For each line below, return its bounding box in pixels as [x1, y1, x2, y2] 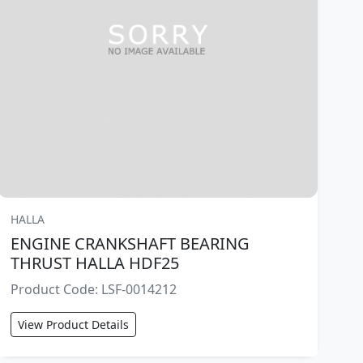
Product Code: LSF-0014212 [11, 280, 177, 298]
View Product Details [18, 316, 130, 332]
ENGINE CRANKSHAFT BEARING [11, 232, 250, 254]
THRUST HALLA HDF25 [11, 251, 180, 274]
